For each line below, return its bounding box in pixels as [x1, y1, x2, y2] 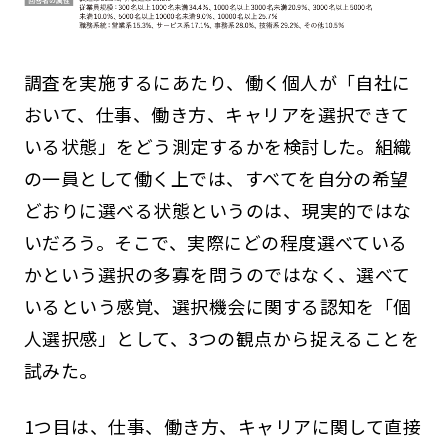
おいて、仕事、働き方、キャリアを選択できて [23, 101, 410, 128]
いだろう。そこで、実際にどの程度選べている [23, 229, 408, 256]
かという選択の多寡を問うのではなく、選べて [23, 261, 411, 288]
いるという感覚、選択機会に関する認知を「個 [23, 293, 412, 320]
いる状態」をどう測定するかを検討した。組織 [23, 133, 412, 160]
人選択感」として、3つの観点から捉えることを [23, 325, 420, 352]
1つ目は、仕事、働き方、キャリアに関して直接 [23, 413, 422, 440]
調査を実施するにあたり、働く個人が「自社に [23, 69, 411, 96]
